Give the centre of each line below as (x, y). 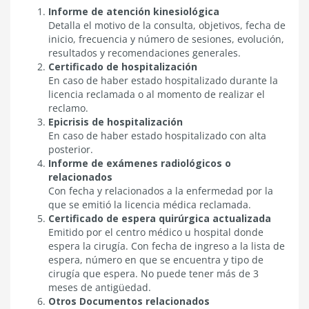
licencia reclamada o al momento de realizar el (157, 94)
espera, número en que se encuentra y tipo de (156, 259)
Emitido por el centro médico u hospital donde (156, 232)
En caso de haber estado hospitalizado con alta (157, 135)
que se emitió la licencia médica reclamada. (150, 204)
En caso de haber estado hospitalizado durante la (163, 80)
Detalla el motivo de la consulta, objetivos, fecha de (167, 25)
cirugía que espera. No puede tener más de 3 (153, 273)
